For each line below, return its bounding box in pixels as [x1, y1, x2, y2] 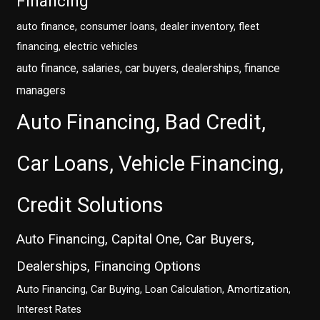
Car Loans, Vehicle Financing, [16, 151, 284, 176]
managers [16, 84, 66, 98]
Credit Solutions [16, 193, 164, 218]
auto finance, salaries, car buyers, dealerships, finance [16, 61, 281, 76]
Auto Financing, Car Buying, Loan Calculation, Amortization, [16, 284, 291, 296]
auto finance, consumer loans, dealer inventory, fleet [16, 21, 260, 34]
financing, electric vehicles [16, 41, 139, 54]
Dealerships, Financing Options [16, 258, 201, 275]
